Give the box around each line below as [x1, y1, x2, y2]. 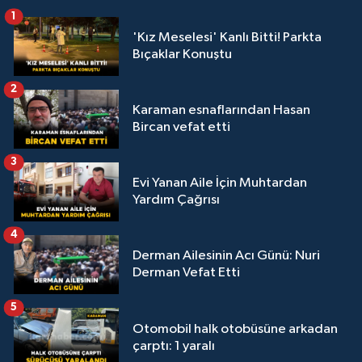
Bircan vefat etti [133, 120, 230, 135]
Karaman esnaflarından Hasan [133, 103, 310, 118]
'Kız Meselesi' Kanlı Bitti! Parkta [133, 31, 322, 45]
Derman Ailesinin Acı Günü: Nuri [133, 249, 320, 263]
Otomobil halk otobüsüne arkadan [133, 322, 338, 336]
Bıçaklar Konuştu [133, 48, 232, 62]
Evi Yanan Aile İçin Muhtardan [133, 176, 307, 191]
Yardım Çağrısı [133, 193, 220, 208]
